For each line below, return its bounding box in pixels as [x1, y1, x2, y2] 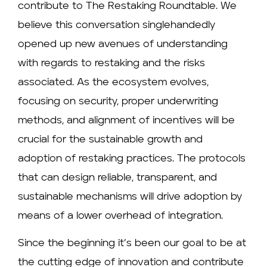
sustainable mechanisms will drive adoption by [18, 191, 242, 202]
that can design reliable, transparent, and [18, 172, 217, 183]
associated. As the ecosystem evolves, [18, 77, 209, 88]
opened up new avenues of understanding [18, 39, 228, 49]
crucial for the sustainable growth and [18, 134, 203, 145]
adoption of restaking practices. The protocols [18, 153, 246, 164]
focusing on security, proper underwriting [18, 96, 218, 107]
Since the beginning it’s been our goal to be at [18, 238, 246, 249]
